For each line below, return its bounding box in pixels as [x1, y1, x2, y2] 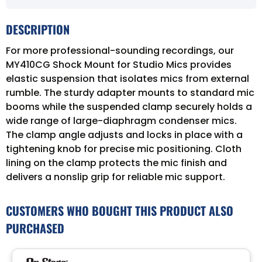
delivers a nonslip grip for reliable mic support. [6, 170, 225, 184]
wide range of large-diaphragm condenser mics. [6, 113, 237, 127]
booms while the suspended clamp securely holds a [6, 99, 252, 113]
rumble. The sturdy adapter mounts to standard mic [6, 85, 254, 99]
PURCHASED [6, 219, 64, 237]
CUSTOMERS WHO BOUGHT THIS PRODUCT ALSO [6, 201, 233, 219]
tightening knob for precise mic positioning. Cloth [6, 142, 242, 156]
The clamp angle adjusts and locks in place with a [6, 127, 243, 142]
